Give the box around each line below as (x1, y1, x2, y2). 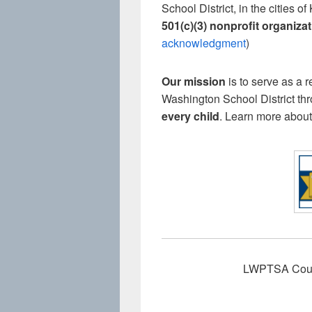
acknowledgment (162, 35, 246, 52)
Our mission (162, 73, 226, 90)
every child (162, 108, 219, 125)
